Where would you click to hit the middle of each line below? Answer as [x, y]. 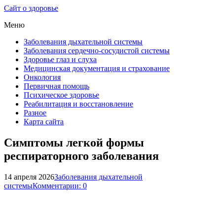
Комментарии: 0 [60, 185]
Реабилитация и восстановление [78, 104]
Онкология [42, 77]
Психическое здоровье [61, 95]
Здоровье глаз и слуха [60, 59]
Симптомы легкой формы [74, 142]
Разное [35, 113]
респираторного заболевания [81, 156]
